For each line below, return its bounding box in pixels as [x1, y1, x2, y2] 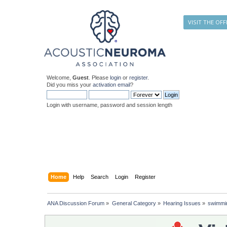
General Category [111, 200, 156, 206]
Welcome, [47, 74, 73, 81]
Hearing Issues [163, 200, 201, 206]
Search [90, 173, 108, 180]
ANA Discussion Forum [47, 200, 105, 206]
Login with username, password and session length [47, 102, 173, 108]
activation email [93, 82, 131, 88]
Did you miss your [47, 82, 93, 88]
